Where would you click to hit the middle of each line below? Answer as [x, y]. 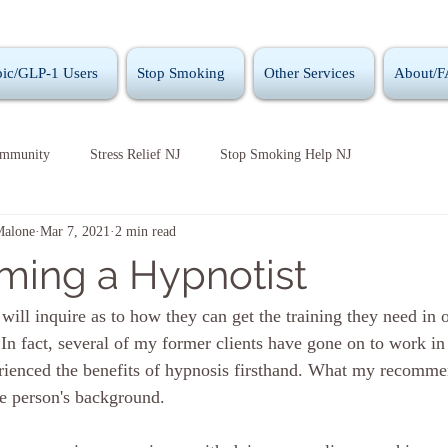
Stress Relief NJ [135, 154]
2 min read [145, 231]
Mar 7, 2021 [75, 231]
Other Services [309, 73]
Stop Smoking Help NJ [285, 154]
